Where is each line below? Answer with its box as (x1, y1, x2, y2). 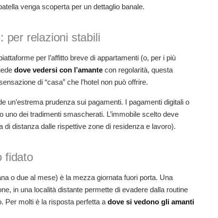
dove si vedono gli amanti (108, 198, 194, 206)
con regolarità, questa (103, 66, 173, 74)
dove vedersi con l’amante (14, 66, 103, 74)
